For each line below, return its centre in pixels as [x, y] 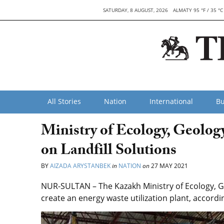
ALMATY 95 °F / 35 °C [198, 10]
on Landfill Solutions [109, 152]
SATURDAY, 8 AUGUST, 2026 [135, 10]
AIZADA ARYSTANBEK [80, 166]
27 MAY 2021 [169, 166]
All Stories [64, 101]
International [171, 101]
